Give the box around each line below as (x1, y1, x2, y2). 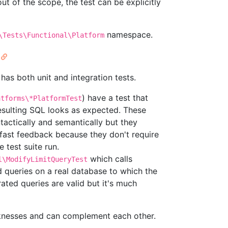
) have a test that (82, 93, 148, 103)
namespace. (104, 30, 153, 40)
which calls (88, 154, 132, 164)
